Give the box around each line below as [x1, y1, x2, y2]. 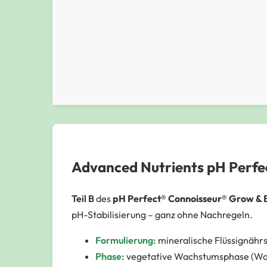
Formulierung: [95, 234, 156, 246]
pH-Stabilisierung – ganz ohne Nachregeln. [72, 208, 253, 221]
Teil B [72, 192, 94, 204]
